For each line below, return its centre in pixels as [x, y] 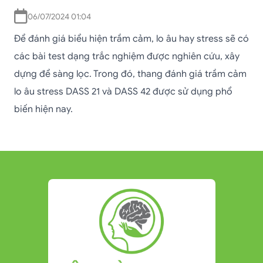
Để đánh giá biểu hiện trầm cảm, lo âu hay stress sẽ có [131, 39]
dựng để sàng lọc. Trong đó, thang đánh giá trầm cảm [130, 74]
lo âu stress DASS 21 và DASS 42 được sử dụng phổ [123, 92]
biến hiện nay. [43, 109]
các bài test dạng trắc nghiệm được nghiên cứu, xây [127, 57]
